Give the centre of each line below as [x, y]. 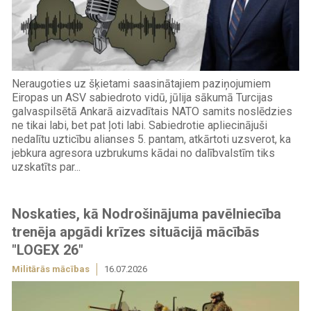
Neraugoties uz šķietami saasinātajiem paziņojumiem [141, 84]
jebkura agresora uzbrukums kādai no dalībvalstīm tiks [143, 153]
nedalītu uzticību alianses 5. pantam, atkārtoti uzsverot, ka [151, 140]
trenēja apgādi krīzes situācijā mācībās [135, 232]
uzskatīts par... [46, 167]
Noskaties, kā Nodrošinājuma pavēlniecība [146, 213]
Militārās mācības [50, 269]
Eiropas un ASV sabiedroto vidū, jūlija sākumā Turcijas [142, 98]
